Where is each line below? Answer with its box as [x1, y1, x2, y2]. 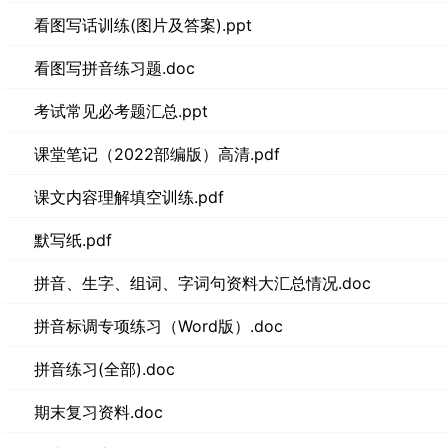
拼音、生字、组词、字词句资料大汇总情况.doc [34, 273, 371, 293]
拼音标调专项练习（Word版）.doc [34, 316, 283, 336]
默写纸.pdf [34, 230, 112, 250]
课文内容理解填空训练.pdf [34, 187, 224, 207]
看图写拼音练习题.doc [34, 58, 195, 78]
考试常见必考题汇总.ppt [34, 101, 208, 121]
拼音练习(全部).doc [34, 359, 175, 379]
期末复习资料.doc [34, 402, 163, 422]
